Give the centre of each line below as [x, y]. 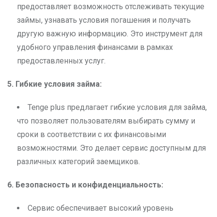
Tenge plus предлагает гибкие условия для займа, [117, 108]
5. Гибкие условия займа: [54, 84]
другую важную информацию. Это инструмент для [110, 34]
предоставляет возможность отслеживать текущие [111, 7]
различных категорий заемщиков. [78, 162]
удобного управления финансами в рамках [95, 47]
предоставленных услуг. [61, 61]
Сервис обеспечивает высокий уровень [101, 208]
